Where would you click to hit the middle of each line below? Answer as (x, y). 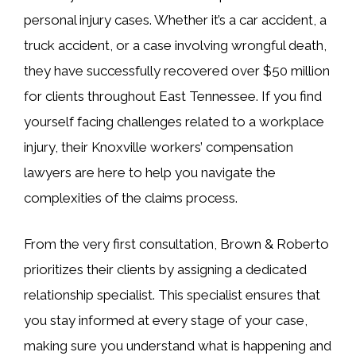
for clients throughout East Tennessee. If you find (173, 96)
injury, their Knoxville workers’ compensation (159, 147)
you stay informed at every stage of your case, (166, 320)
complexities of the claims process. (131, 198)
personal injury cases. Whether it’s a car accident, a (175, 20)
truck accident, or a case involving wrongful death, (175, 45)
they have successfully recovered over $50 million (177, 71)
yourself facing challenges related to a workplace (174, 122)
